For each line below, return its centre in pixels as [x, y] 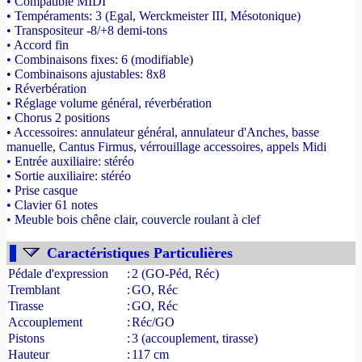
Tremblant [34, 290]
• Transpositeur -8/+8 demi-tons [87, 30]
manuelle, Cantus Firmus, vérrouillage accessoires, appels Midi [166, 147]
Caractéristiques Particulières [140, 253]
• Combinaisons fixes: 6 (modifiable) [100, 59]
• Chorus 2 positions [58, 118]
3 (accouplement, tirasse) [195, 338]
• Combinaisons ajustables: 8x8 [86, 74]
